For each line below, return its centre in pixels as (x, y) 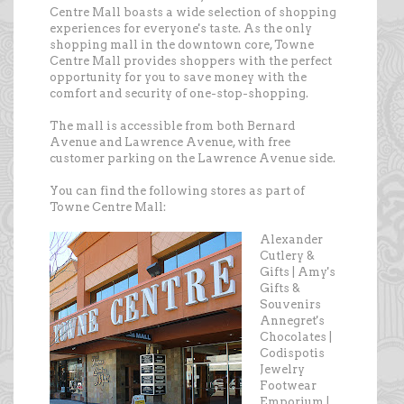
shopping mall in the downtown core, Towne (182, 45)
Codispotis (292, 353)
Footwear (288, 386)
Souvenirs (290, 305)
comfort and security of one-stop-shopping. (179, 94)
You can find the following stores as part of (177, 191)
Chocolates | (296, 337)
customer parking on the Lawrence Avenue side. (193, 159)
